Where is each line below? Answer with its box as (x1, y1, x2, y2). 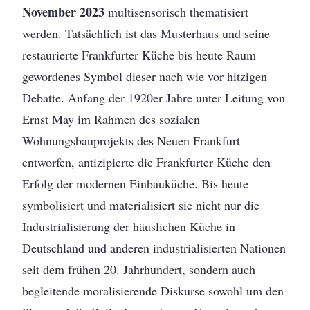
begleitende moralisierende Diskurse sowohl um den (22, 282, 284, 299)
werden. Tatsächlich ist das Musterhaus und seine (22, 24, 271, 42)
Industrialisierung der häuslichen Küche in (22, 217, 236, 235)
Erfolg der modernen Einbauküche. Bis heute (22, 174, 249, 192)
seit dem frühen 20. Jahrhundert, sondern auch (22, 260, 256, 277)
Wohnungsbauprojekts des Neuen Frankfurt (22, 131, 241, 149)
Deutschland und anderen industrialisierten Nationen (22, 239, 286, 256)
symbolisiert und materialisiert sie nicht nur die (22, 196, 260, 213)
